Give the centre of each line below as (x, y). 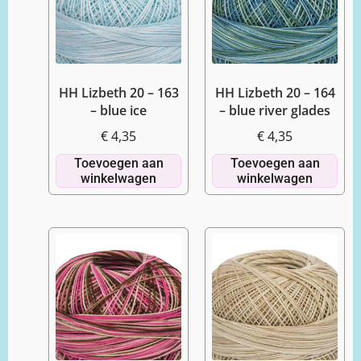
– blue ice (118, 110)
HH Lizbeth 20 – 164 (275, 93)
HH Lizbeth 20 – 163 (118, 93)
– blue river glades (275, 110)
